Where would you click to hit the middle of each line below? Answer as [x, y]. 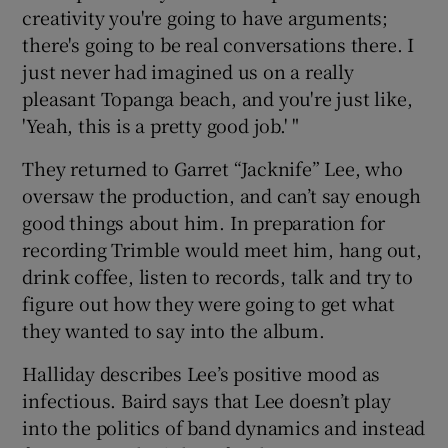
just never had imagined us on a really [188, 71]
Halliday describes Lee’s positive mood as [201, 373]
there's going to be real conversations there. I [218, 44]
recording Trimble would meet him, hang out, [222, 249]
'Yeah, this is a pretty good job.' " [161, 125]
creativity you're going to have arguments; [205, 17]
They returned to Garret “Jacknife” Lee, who [212, 168]
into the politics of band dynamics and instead [224, 427]
